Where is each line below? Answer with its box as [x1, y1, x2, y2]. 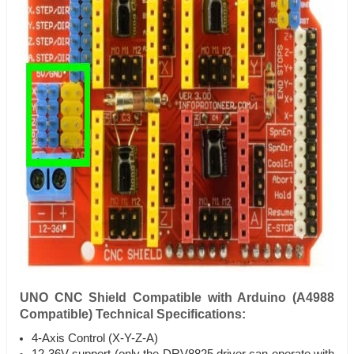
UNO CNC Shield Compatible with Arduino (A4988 [20, 291, 334, 305]
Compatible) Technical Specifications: [20, 307, 246, 322]
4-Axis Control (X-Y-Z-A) [32, 332, 158, 345]
